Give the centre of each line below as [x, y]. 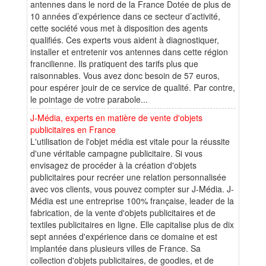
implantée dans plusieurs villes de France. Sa [115, 248]
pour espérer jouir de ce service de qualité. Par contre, [133, 87]
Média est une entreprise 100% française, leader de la [132, 200]
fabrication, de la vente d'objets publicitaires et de [123, 212]
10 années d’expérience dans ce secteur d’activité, [125, 16]
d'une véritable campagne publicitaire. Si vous [116, 153]
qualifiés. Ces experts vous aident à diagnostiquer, [125, 39]
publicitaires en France [73, 129]
